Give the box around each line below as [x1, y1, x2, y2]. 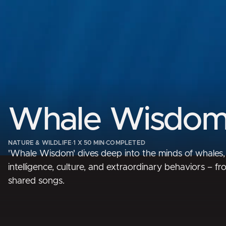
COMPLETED [106, 140, 145, 146]
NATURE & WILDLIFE [8, 140, 72, 146]
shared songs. [8, 177, 65, 186]
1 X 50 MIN [73, 140, 105, 146]
